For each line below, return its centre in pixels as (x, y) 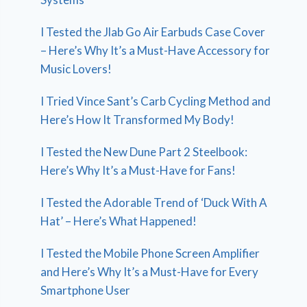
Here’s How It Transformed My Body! (138, 119)
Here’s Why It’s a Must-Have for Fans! (138, 170)
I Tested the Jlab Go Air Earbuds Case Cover (153, 32)
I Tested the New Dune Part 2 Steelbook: (144, 151)
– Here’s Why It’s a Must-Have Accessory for (156, 50)
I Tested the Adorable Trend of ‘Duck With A (154, 202)
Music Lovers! (76, 69)
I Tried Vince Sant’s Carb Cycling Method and (156, 101)
